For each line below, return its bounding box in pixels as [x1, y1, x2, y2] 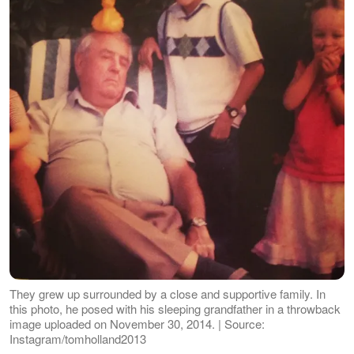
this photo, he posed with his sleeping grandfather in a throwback [9, 300, 341, 318]
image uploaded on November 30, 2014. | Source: [9, 315, 265, 333]
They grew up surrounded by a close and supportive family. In [9, 285, 326, 303]
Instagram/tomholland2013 [9, 330, 146, 348]
